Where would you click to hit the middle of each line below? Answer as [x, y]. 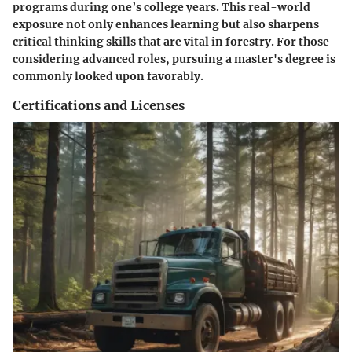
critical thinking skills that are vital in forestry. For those [171, 41]
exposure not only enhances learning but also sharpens [166, 24]
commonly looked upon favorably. [108, 76]
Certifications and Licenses [99, 105]
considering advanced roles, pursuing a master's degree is [174, 59]
